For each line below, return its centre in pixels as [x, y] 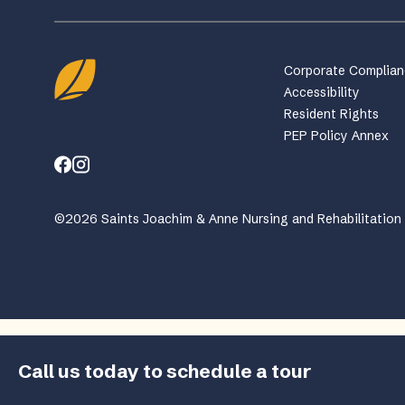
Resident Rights [332, 114]
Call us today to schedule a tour [165, 370]
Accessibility [322, 92]
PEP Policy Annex [337, 136]
